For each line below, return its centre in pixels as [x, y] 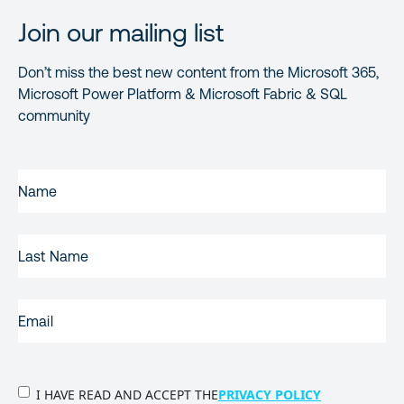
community [54, 115]
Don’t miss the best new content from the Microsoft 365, [198, 72]
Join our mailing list [121, 32]
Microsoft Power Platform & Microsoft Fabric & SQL [183, 94]
